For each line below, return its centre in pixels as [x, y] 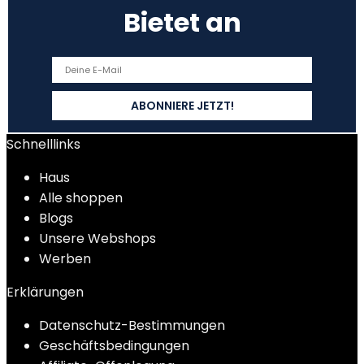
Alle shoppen [81, 198]
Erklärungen [45, 292]
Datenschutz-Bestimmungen [132, 325]
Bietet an [182, 22]
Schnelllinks [43, 144]
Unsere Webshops [97, 238]
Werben [65, 259]
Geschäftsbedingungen [114, 346]
